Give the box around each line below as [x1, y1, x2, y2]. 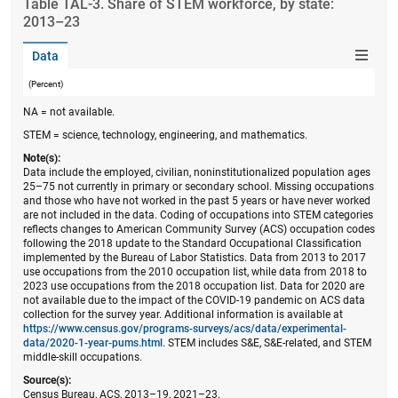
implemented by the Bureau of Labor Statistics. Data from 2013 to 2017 [23, 251, 366, 264]
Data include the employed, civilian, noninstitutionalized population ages [23, 165, 370, 179]
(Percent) [28, 79, 63, 89]
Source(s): [23, 373, 71, 386]
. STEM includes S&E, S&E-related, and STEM [163, 336, 371, 349]
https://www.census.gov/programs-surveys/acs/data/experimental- [23, 322, 346, 335]
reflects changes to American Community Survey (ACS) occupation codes [23, 222, 375, 235]
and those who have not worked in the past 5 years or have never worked [23, 194, 370, 207]
